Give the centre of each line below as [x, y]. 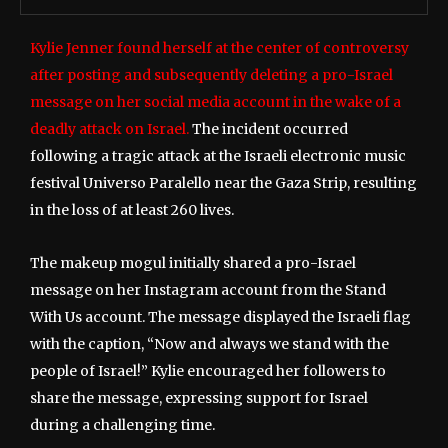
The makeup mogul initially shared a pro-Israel [193, 262]
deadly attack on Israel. [109, 128]
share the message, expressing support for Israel [199, 397]
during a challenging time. [122, 424]
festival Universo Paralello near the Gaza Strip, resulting [223, 182]
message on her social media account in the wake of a [215, 101]
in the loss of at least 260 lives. [132, 209]
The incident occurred [268, 128]
